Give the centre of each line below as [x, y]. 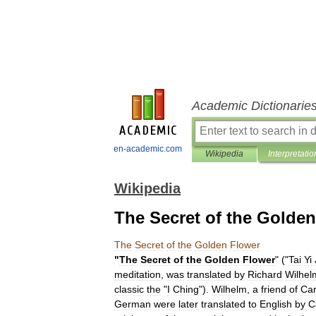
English [276, 304]
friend [274, 289]
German [133, 304]
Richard [265, 274]
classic [129, 289]
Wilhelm [229, 289]
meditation [138, 274]
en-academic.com [148, 149]
